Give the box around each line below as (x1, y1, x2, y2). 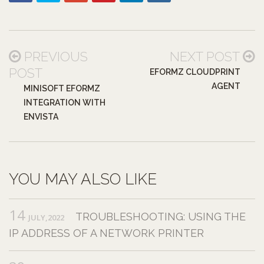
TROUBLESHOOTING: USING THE (75, 210, 246, 223)
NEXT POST (170, 49, 240, 65)
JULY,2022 (28, 212, 64, 223)
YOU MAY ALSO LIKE (9, 170, 157, 189)
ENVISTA (24, 112, 58, 122)
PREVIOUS (24, 49, 88, 65)
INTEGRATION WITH (24, 98, 105, 108)
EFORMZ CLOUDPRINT (150, 67, 240, 77)
